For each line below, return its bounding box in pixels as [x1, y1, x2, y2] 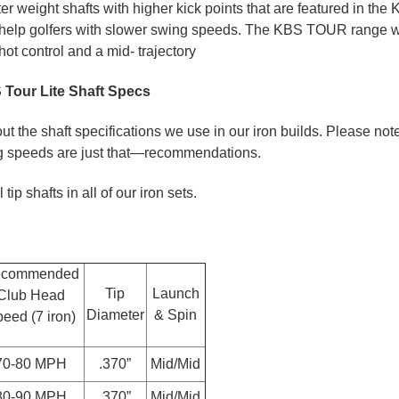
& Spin [154, 306, 197, 322]
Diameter [85, 306, 144, 322]
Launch [151, 285, 199, 301]
